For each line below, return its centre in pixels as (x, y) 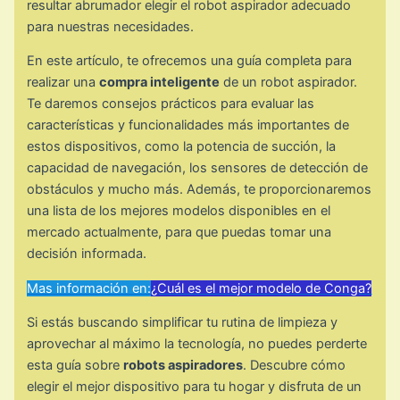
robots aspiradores (183, 366)
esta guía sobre (75, 366)
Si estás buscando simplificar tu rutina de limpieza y (183, 323)
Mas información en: (89, 288)
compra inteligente (160, 83)
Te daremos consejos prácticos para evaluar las (171, 104)
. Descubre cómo (295, 366)
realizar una (63, 83)
